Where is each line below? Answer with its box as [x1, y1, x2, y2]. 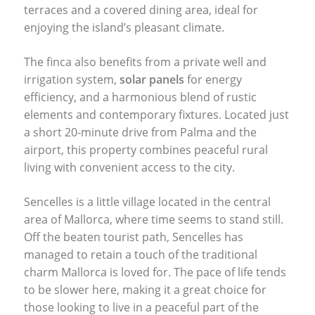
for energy [184, 71, 242, 87]
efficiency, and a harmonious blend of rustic [23, 89, 257, 105]
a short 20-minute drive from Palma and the [23, 124, 257, 140]
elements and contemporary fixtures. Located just [23, 106, 289, 122]
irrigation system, [23, 71, 120, 87]
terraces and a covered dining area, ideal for [23, 1, 258, 18]
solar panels [119, 71, 184, 87]
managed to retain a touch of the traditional [23, 246, 257, 262]
